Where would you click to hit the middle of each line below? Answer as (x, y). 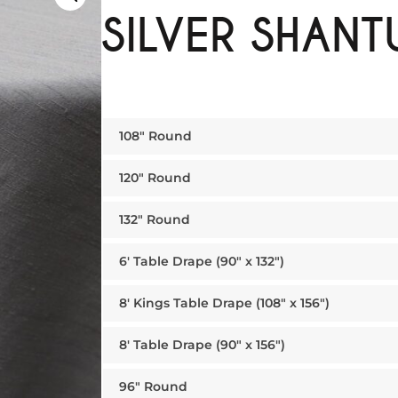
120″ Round (155, 178)
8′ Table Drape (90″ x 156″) (202, 345)
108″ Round (155, 136)
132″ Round (155, 219)
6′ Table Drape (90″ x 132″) (202, 261)
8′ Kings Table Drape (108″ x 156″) (224, 303)
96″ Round (153, 386)
